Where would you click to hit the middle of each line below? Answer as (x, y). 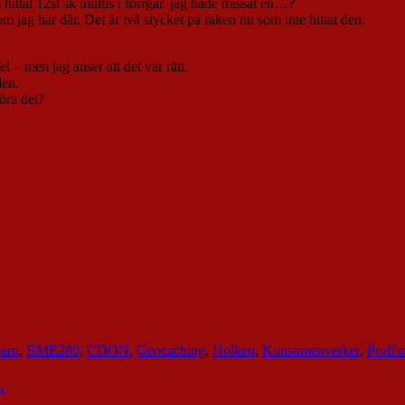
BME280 (53, 350)
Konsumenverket (311, 350)
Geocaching (171, 350)
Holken (234, 350)
